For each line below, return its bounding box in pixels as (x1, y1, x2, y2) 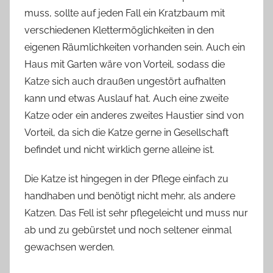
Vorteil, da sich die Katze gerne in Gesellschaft (24, 127, 229, 139)
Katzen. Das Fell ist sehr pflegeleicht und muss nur (24, 207, 248, 219)
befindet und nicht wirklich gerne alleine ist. (24, 144, 214, 156)
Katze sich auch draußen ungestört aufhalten (24, 76, 225, 88)
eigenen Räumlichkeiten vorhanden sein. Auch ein (24, 41, 245, 54)
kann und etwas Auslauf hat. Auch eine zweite (24, 93, 229, 105)
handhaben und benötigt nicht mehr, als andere (24, 190, 235, 202)
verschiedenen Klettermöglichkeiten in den (24, 24, 214, 37)
